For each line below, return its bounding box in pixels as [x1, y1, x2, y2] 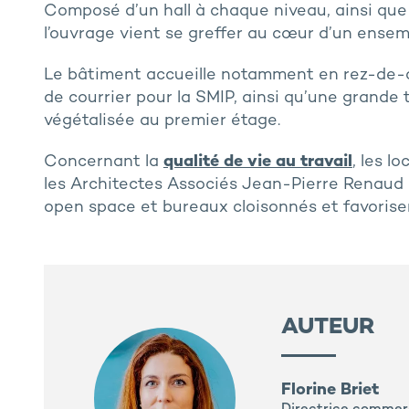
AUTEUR [280, 316, 375, 341]
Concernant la [43, 153, 163, 172]
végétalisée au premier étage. [43, 112, 280, 131]
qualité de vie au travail [163, 153, 352, 172]
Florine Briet [280, 382, 379, 400]
